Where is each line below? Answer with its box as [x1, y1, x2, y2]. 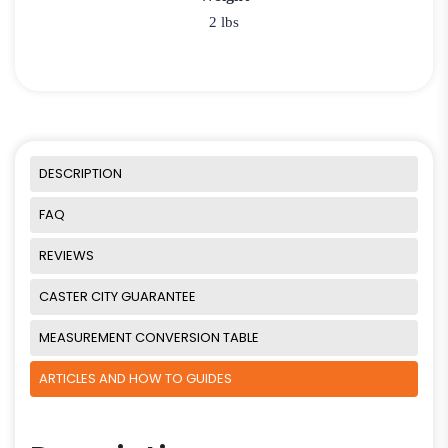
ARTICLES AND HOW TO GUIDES [39, 368, 232, 388]
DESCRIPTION [39, 163, 122, 183]
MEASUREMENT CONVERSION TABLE [39, 327, 259, 347]
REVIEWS [39, 245, 94, 265]
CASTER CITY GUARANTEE [39, 286, 196, 306]
